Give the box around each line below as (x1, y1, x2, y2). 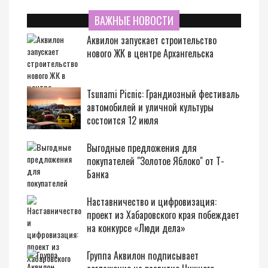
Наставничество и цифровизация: (87, 194, 217, 209)
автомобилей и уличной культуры (87, 100, 214, 114)
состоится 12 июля (87, 113, 159, 127)
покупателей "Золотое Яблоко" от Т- (87, 154, 224, 168)
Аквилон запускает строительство (87, 33, 217, 47)
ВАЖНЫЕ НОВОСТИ (95, 13, 173, 28)
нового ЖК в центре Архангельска (87, 46, 214, 60)
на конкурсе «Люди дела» (87, 221, 185, 235)
